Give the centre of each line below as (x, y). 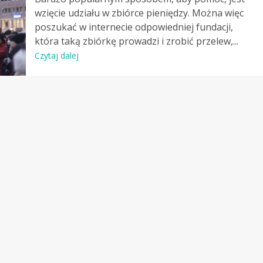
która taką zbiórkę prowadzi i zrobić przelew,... (136, 41)
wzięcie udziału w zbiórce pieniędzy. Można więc (139, 13)
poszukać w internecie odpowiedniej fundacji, (134, 27)
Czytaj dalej (56, 55)
